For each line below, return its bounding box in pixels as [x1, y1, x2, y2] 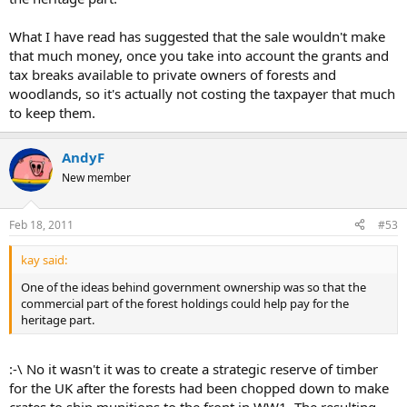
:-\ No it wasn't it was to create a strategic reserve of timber [9, 360, 378, 379]
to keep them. [9, 104, 95, 123]
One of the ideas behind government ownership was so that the [21, 278, 366, 295]
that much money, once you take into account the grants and [9, 46, 389, 65]
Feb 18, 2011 [9, 216, 74, 233]
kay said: [21, 251, 67, 268]
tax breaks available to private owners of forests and [9, 65, 336, 84]
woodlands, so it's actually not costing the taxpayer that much [9, 84, 395, 104]
